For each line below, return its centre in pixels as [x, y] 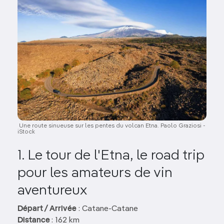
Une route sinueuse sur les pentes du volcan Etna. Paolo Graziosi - [111, 126]
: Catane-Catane [107, 209]
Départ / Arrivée [47, 209]
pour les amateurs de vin [95, 173]
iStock [26, 132]
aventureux [52, 190]
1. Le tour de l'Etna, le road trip [111, 155]
